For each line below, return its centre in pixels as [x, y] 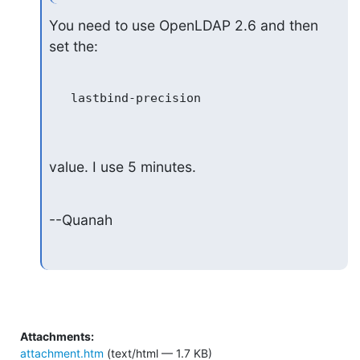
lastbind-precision [125, 98]
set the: [73, 46]
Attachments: [57, 336]
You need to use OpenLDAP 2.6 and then [183, 25]
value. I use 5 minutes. [122, 167]
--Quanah [80, 220]
